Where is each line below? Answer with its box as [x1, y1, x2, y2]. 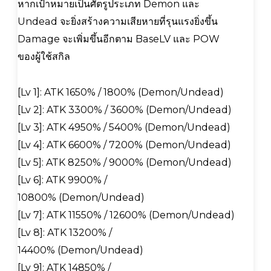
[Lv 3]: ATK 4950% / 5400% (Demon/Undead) [18, 121, 230, 133]
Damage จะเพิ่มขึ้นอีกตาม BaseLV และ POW [18, 33, 220, 45]
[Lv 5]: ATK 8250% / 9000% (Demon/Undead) [18, 156, 232, 168]
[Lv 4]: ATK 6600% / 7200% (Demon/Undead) [18, 139, 231, 151]
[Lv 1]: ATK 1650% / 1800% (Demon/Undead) [18, 86, 224, 98]
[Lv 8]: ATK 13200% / [18, 226, 112, 238]
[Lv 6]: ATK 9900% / [18, 174, 107, 186]
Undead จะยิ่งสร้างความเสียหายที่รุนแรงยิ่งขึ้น [18, 15, 218, 27]
